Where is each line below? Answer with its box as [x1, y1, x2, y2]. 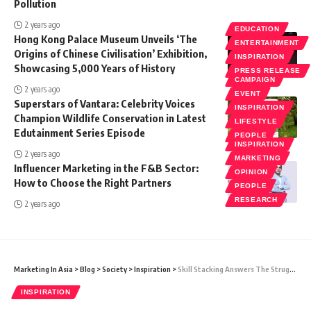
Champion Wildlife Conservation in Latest [14, 111, 206, 124]
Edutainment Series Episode [14, 126, 145, 139]
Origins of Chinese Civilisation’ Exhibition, [14, 47, 207, 60]
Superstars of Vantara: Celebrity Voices [14, 96, 195, 110]
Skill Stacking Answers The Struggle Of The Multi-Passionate [178, 264, 289, 274]
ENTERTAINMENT [235, 38, 300, 47]
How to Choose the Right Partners [14, 176, 171, 189]
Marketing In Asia [14, 264, 73, 274]
